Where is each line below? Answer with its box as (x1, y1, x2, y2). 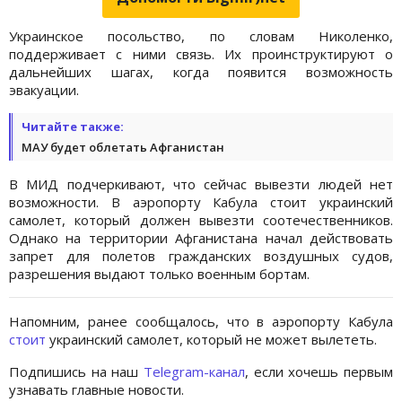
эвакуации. (9, 80, 79, 99)
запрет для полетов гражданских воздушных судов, (9, 246, 393, 265)
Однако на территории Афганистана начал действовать (9, 228, 393, 247)
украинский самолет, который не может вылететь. (46, 329, 377, 348)
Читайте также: (22, 118, 124, 135)
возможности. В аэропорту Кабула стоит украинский (9, 192, 393, 211)
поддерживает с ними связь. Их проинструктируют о (9, 44, 393, 63)
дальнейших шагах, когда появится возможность (9, 62, 393, 81)
